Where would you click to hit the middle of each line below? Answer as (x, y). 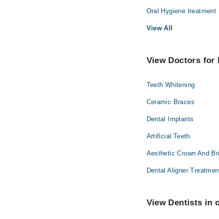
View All (160, 28)
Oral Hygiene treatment (181, 11)
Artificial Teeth (168, 136)
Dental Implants (170, 119)
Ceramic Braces (170, 102)
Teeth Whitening (171, 85)
